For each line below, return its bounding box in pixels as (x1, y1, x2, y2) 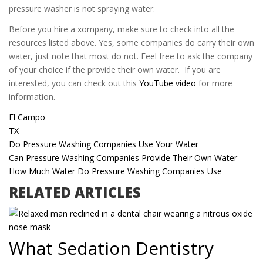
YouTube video (139, 77, 196, 89)
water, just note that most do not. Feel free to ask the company (9, 50, 252, 62)
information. (9, 91, 58, 103)
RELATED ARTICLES (9, 182, 141, 202)
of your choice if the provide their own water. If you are (9, 64, 221, 76)
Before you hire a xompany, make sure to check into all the (9, 23, 234, 35)
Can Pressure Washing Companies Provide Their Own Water (9, 152, 237, 164)
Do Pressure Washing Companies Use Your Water (9, 139, 198, 150)
